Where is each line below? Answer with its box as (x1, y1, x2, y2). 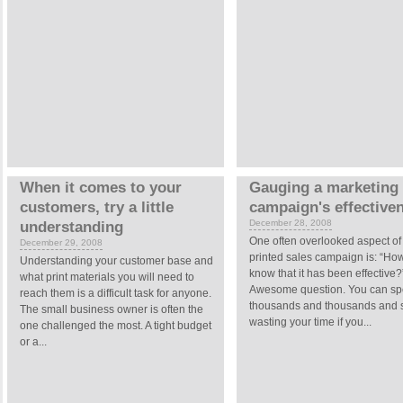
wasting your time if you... (248, 316, 372, 328)
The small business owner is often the (20, 303, 203, 316)
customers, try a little (20, 199, 174, 216)
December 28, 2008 (248, 218, 332, 228)
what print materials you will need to (20, 271, 194, 283)
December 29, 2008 (20, 237, 103, 247)
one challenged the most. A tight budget (20, 319, 211, 332)
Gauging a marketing (248, 179, 399, 196)
